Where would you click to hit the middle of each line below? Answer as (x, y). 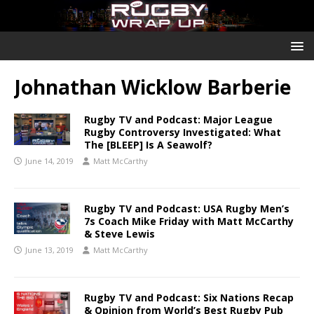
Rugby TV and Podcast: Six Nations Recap (189, 298)
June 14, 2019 (49, 161)
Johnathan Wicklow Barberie (152, 87)
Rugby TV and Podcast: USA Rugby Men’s (187, 209)
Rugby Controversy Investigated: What (183, 132)
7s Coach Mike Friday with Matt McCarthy (189, 221)
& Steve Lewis (120, 234)
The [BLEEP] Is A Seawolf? (148, 145)
